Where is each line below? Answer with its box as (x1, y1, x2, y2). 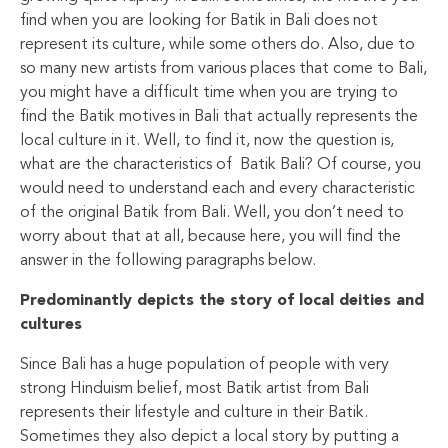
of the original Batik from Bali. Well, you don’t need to (20, 204, 404, 221)
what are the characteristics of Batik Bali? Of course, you (20, 156, 421, 173)
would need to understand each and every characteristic (20, 180, 415, 197)
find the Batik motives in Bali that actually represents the (20, 108, 418, 125)
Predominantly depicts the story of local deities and (20, 292, 424, 309)
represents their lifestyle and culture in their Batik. (20, 404, 368, 421)
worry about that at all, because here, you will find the (20, 228, 401, 245)
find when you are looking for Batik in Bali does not (20, 12, 378, 29)
